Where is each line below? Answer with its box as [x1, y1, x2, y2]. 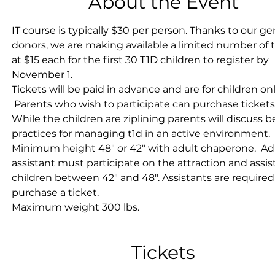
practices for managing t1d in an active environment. [12, 128, 270, 139]
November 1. [12, 69, 72, 80]
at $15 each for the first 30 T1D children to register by [12, 54, 271, 66]
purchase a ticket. [12, 187, 101, 198]
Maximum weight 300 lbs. [12, 201, 139, 213]
